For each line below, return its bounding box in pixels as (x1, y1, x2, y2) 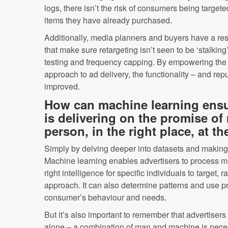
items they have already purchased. (44, 14, 172, 26)
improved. (44, 80, 80, 92)
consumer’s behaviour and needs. (44, 191, 166, 203)
